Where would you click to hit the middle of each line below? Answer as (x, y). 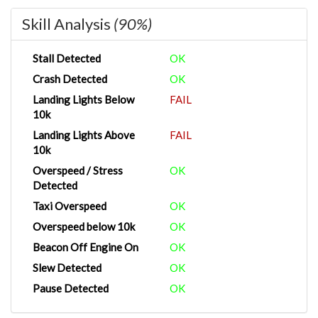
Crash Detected (70, 79)
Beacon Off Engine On (86, 247)
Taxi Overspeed (70, 206)
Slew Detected (67, 268)
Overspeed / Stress (78, 170)
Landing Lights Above (84, 135)
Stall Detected (67, 58)
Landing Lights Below (83, 99)
